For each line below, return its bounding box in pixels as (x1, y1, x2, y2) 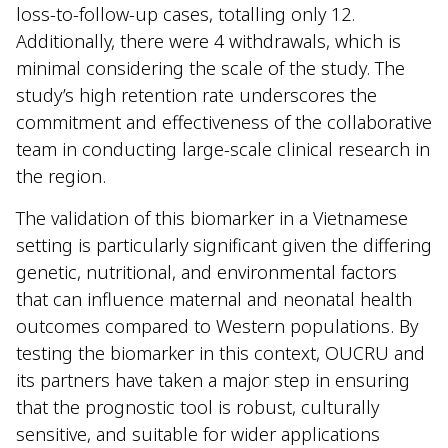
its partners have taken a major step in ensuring (16, 367, 410, 392)
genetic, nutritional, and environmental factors (16, 259, 397, 284)
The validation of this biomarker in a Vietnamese (16, 205, 408, 230)
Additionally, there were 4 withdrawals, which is (16, 29, 401, 54)
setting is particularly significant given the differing (16, 232, 432, 257)
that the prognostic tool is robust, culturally (16, 394, 379, 419)
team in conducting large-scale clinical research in (16, 137, 430, 162)
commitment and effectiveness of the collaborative (16, 110, 432, 135)
